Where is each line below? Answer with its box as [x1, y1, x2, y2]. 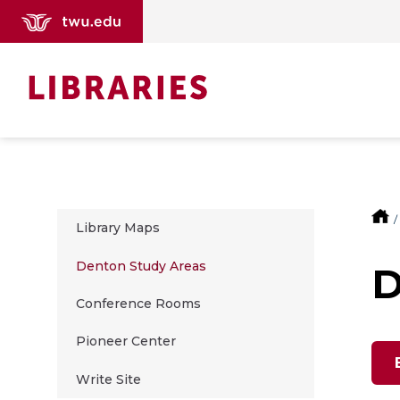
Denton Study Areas [75, 257, 206, 274]
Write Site [75, 371, 141, 387]
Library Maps [75, 220, 160, 237]
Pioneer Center [75, 333, 176, 350]
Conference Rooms [75, 295, 201, 312]
